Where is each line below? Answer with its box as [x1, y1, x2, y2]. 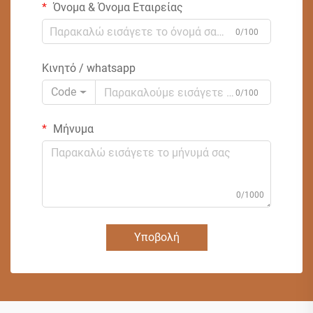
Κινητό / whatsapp [42, 61, 136, 75]
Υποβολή [133, 231, 180, 245]
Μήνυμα [50, 122, 94, 136]
